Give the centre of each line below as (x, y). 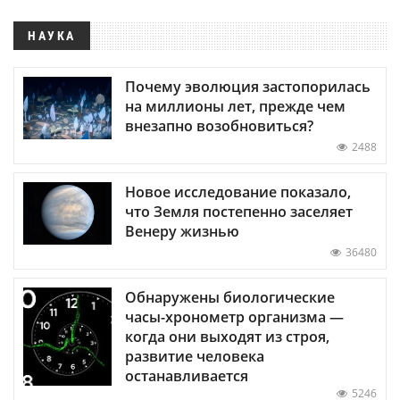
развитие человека (195, 356)
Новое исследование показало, (238, 192)
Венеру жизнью (182, 231)
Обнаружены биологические (230, 297)
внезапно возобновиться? (219, 125)
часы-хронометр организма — (234, 317)
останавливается (187, 375)
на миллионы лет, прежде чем (235, 106)
